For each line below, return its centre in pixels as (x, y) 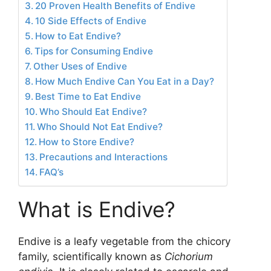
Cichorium (189, 256)
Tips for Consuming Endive (94, 51)
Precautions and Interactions (104, 157)
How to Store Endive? (87, 142)
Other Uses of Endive (80, 66)
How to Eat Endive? (78, 36)
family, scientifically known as (91, 256)
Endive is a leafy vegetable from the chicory (124, 241)
